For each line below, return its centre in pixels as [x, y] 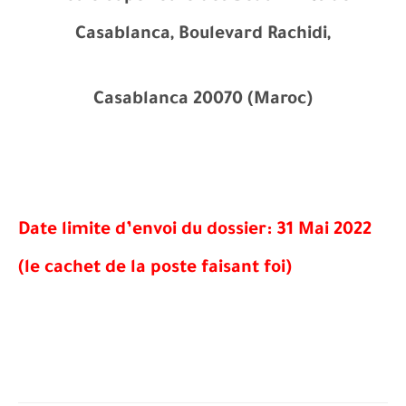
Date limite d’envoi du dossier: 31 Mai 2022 [195, 231]
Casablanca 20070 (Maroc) [203, 101]
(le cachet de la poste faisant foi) [155, 269]
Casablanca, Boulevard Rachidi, [203, 35]
